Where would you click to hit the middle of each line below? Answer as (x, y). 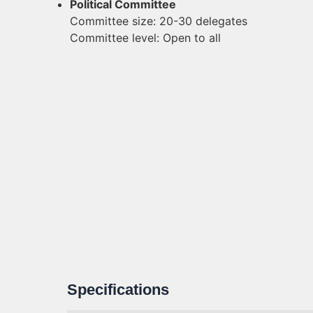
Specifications (118, 290)
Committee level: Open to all (145, 38)
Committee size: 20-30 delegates (159, 21)
